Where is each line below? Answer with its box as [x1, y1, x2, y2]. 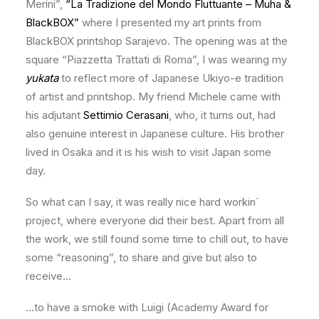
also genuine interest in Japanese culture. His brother [26, 127, 284, 140]
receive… [26, 269, 71, 283]
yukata [26, 71, 58, 85]
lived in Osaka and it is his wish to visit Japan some [26, 145, 271, 159]
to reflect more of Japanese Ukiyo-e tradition [58, 71, 283, 85]
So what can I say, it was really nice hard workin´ [26, 195, 259, 209]
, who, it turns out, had [169, 108, 276, 122]
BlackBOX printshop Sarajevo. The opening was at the [26, 34, 288, 48]
